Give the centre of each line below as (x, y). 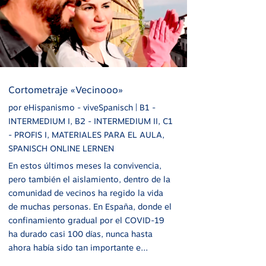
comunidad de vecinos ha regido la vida (85, 193)
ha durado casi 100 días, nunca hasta (80, 234)
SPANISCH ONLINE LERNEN (61, 148)
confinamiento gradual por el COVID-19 (86, 220)
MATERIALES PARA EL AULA (107, 134)
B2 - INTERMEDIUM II (116, 121)
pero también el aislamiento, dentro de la (89, 179)
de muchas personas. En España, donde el (90, 206)
